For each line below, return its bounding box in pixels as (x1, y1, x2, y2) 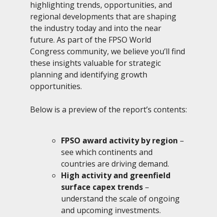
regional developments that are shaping (30, 11, 176, 22)
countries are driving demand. (61, 158, 169, 169)
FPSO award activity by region (61, 135, 178, 146)
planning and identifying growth (30, 69, 147, 80)
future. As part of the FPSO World (30, 34, 151, 45)
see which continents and (61, 146, 153, 157)
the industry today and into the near (30, 22, 161, 33)
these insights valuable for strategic (30, 57, 161, 68)
